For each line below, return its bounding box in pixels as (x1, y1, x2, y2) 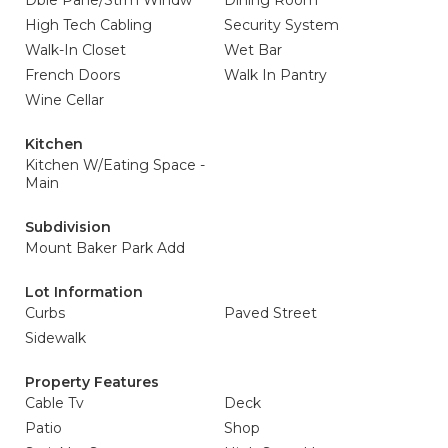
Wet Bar (224, 41, 282, 59)
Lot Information (25, 283, 143, 301)
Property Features (25, 373, 159, 391)
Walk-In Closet (25, 41, 126, 59)
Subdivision (25, 218, 111, 236)
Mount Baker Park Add (25, 239, 185, 257)
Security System (224, 16, 339, 34)
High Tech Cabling (25, 16, 152, 34)
